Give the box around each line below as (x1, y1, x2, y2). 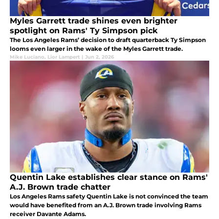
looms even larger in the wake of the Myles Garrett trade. (10, 44, 183, 52)
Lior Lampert (47, 53, 80, 60)
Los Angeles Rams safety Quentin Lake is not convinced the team (10, 192, 208, 200)
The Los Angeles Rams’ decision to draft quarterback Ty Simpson (10, 36, 206, 44)
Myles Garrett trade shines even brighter (10, 16, 177, 25)
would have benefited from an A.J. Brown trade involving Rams (10, 201, 201, 209)
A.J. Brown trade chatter (10, 182, 110, 192)
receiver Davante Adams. (10, 210, 86, 218)
